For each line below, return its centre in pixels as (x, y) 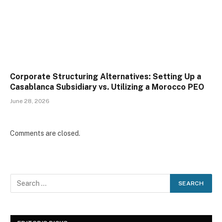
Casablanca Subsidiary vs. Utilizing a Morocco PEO (107, 87)
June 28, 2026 (30, 101)
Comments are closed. (45, 133)
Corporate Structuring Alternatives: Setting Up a (106, 76)
